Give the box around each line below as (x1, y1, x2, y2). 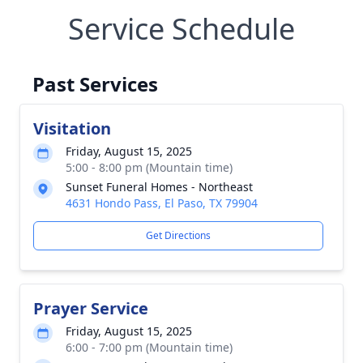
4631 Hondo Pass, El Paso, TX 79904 (66, 195, 258, 211)
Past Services (32, 70, 158, 97)
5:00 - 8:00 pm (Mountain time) (66, 160, 233, 175)
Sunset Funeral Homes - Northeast (66, 179, 253, 194)
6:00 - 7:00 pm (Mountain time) (66, 340, 233, 355)
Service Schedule (68, 9, 295, 49)
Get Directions (146, 228, 211, 242)
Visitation (33, 117, 111, 139)
